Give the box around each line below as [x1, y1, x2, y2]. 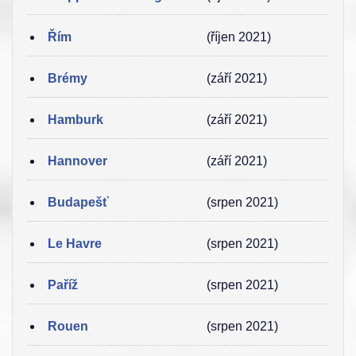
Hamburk [48, 113, 103, 126]
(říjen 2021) [207, 30, 271, 44]
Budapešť [48, 195, 109, 209]
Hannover [48, 154, 107, 168]
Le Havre [48, 237, 102, 250]
